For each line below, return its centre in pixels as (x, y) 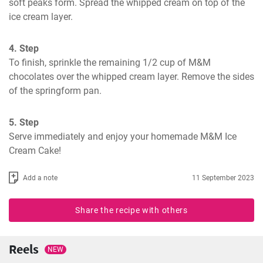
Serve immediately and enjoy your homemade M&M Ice (123, 136)
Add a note (40, 178)
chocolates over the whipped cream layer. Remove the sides (131, 77)
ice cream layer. (41, 17)
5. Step (24, 122)
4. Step (24, 48)
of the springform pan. (55, 91)
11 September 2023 (223, 178)
